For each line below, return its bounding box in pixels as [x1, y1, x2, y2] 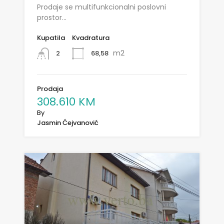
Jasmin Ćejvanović [37, 118, 98, 128]
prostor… [37, 12, 66, 22]
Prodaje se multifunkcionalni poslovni [37, 1, 166, 12]
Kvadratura [72, 32, 109, 42]
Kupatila [37, 32, 65, 42]
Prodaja [37, 84, 63, 94]
